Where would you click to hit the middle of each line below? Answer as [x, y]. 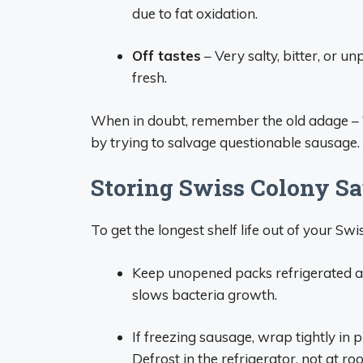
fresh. [149, 77]
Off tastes [167, 56]
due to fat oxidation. [195, 13]
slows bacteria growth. [205, 294]
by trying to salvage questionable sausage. [225, 142]
